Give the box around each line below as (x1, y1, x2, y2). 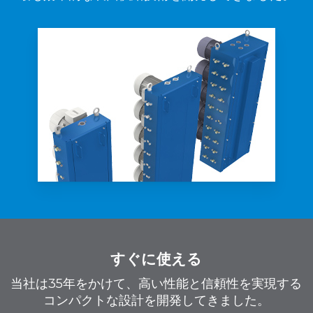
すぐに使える (110, 249, 203, 268)
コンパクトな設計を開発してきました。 (43, 292, 270, 308)
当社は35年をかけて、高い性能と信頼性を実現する (10, 275, 303, 291)
